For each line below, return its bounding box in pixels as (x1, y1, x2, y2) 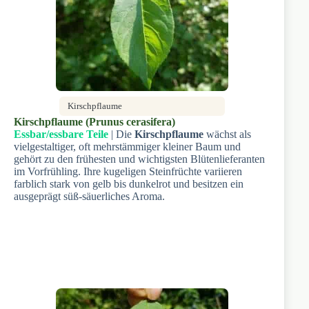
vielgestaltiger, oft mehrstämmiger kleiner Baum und (14, 140, 241, 152)
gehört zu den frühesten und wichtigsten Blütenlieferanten (14, 152, 265, 165)
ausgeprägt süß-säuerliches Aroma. (14, 190, 165, 202)
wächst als (203, 128, 251, 140)
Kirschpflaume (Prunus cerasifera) (14, 115, 175, 128)
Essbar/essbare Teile (14, 128, 108, 140)
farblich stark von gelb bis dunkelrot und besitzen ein (14, 177, 243, 190)
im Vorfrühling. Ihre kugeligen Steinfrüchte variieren (14, 165, 242, 177)
